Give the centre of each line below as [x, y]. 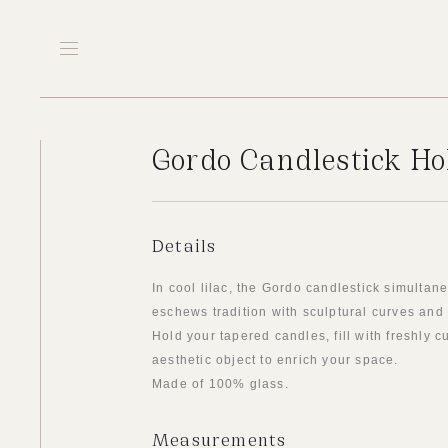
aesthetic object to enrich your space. [275, 360]
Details [184, 244]
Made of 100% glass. [220, 384]
